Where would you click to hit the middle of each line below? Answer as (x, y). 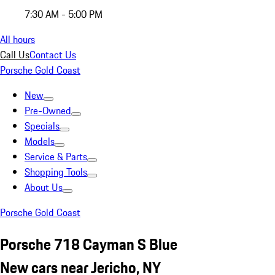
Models (40, 141)
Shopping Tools (56, 172)
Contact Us (53, 55)
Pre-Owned (48, 110)
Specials (42, 126)
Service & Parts (56, 157)
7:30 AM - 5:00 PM (64, 14)
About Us (44, 187)
